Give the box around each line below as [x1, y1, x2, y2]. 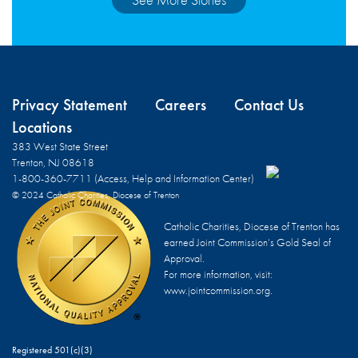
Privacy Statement [12, 93, 127, 115]
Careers [155, 93, 206, 115]
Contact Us [234, 93, 304, 115]
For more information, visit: [164, 266, 272, 281]
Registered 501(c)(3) [12, 343, 93, 356]
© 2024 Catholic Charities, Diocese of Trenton [12, 188, 179, 201]
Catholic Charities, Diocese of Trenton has [164, 218, 340, 233]
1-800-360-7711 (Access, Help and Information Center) [12, 170, 254, 185]
